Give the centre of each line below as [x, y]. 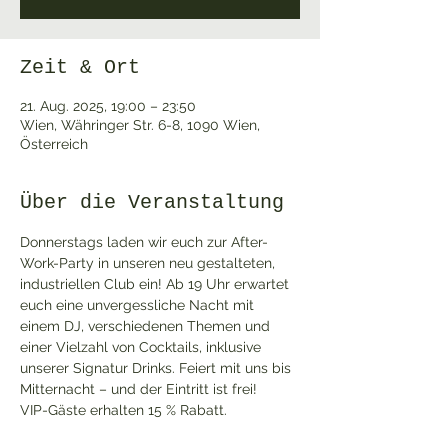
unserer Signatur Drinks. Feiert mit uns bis [157, 368]
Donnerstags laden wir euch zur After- [144, 242]
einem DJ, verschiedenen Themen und [147, 326]
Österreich [54, 144]
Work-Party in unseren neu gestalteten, [149, 263]
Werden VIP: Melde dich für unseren [140, 431]
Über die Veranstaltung [152, 202]
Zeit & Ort [80, 67]
